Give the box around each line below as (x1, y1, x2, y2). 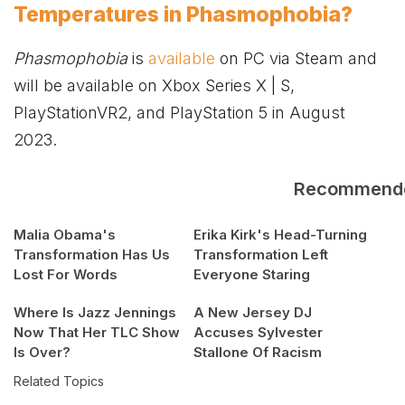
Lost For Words (14, 266, 118, 284)
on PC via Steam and (215, 49, 377, 69)
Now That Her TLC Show (14, 324, 180, 342)
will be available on (14, 76, 162, 96)
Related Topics (14, 373, 104, 390)
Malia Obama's (14, 226, 116, 244)
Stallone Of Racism (193, 344, 322, 362)
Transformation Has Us (14, 246, 170, 264)
